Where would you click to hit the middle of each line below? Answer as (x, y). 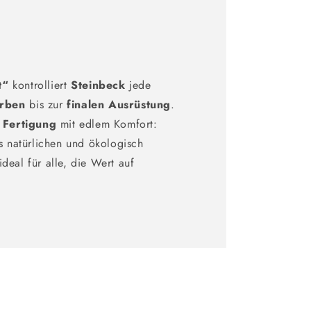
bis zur (46, 104)
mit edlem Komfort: (107, 124)
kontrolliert (42, 85)
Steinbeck (98, 85)
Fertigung (30, 124)
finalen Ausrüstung (119, 104)
